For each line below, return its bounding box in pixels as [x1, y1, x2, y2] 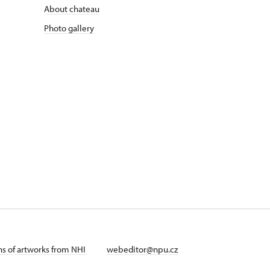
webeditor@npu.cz [107, 243, 178, 255]
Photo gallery [44, 22, 94, 34]
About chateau [44, 3, 99, 14]
